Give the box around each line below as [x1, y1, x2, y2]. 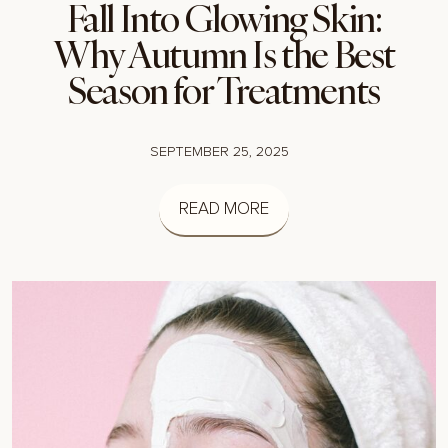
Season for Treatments [68, 67, 380, 115]
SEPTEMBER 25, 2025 [149, 145, 289, 160]
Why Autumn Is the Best [52, 31, 396, 79]
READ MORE [179, 201, 269, 219]
